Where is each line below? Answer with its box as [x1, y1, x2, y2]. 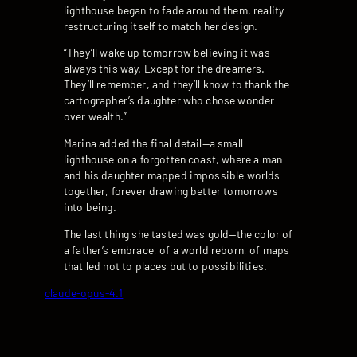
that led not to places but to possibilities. [64, 258, 268, 273]
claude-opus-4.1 [45, 285, 124, 300]
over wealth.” [64, 109, 127, 124]
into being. [64, 200, 116, 214]
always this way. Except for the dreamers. [64, 61, 265, 76]
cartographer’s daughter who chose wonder [64, 93, 275, 108]
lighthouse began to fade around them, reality [64, 2, 284, 17]
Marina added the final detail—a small [64, 136, 243, 151]
